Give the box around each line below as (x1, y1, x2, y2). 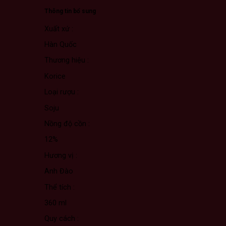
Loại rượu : (44, 88, 79, 97)
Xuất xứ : (44, 24, 73, 33)
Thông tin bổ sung (44, 7, 96, 15)
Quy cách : (44, 214, 79, 223)
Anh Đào (44, 167, 73, 176)
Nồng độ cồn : (44, 119, 90, 128)
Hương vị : (44, 151, 77, 160)
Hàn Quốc (44, 40, 77, 49)
